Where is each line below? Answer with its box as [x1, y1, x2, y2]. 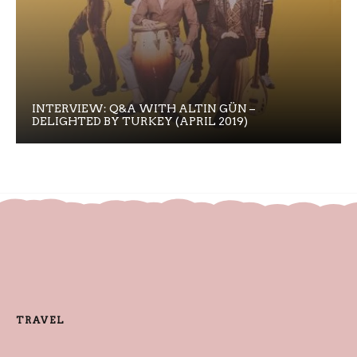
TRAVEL [16, 314, 65, 327]
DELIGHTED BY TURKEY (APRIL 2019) [32, 114, 248, 127]
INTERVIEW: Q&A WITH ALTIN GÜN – [32, 101, 255, 115]
